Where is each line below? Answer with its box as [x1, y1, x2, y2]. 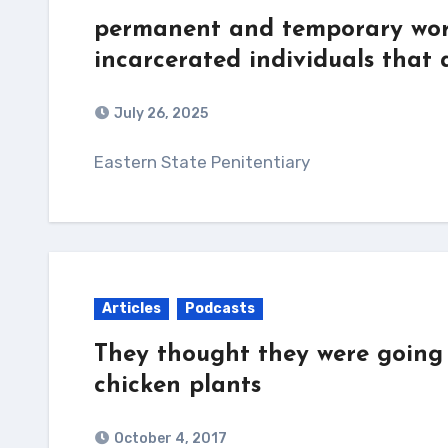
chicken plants [94, 374, 261, 398]
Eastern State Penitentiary [104, 152, 310, 172]
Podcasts [185, 300, 255, 317]
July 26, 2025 [114, 105, 208, 122]
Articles [102, 300, 161, 317]
